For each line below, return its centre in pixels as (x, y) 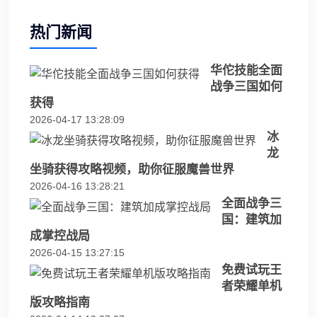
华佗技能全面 (246, 71)
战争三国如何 (246, 87)
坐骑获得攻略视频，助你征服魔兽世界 (132, 170)
